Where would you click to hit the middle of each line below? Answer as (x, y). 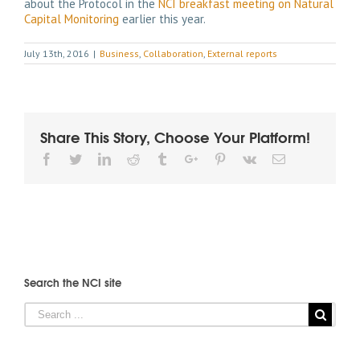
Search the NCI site (73, 282)
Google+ (219, 158)
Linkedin (133, 158)
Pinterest (247, 158)
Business (119, 53)
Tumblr (186, 158)
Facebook (77, 158)
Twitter (99, 158)
